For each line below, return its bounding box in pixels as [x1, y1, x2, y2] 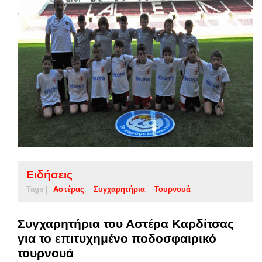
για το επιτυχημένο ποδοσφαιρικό [18, 231, 216, 245]
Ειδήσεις [26, 168, 73, 181]
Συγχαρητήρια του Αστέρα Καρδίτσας [18, 216, 234, 230]
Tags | [26, 184, 48, 194]
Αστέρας [53, 184, 84, 194]
